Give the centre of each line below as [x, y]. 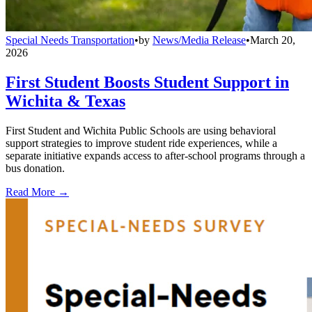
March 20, [273, 40]
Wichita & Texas [65, 101]
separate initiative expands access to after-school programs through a [155, 155]
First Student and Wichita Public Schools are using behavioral [141, 130]
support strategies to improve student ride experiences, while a [141, 143]
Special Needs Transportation [70, 40]
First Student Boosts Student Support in [147, 82]
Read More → [37, 192]
